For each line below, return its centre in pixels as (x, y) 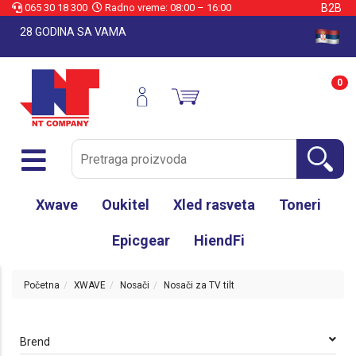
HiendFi (219, 240)
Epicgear (141, 240)
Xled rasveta (214, 205)
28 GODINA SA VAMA (73, 32)
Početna (42, 285)
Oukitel (125, 205)
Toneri (300, 205)
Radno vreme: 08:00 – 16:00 (166, 8)
